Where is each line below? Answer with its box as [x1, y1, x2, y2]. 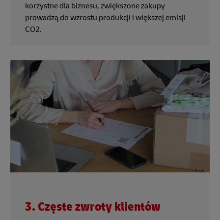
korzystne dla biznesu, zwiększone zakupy [25, 1, 165, 11]
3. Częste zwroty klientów [25, 199, 161, 215]
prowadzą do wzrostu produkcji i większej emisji [25, 13, 186, 23]
